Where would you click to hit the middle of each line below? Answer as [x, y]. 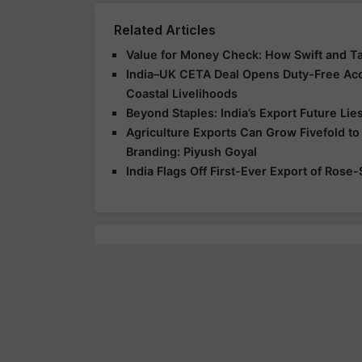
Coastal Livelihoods [182, 93]
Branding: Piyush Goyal [192, 151]
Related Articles [165, 29]
